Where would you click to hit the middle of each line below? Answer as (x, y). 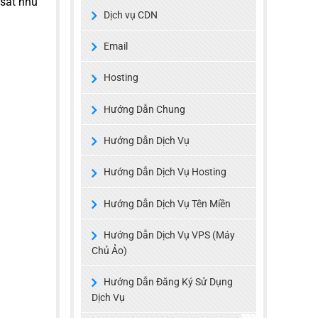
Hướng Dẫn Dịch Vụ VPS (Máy (169, 235)
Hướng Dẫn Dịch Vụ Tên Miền (167, 203)
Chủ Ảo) (109, 251)
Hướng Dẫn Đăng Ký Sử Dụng (168, 282)
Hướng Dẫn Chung (144, 109)
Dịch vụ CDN (130, 15)
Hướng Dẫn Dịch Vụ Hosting (165, 172)
